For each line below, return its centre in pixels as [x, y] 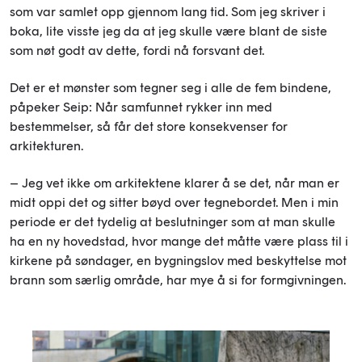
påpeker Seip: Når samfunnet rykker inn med [141, 107]
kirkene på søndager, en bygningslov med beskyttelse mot [178, 260]
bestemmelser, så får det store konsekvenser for [149, 126]
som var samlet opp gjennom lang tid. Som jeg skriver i [168, 11]
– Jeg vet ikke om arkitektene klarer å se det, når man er [175, 183]
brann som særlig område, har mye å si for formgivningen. [178, 280]
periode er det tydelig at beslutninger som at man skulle [173, 221]
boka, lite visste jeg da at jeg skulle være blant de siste [168, 31]
